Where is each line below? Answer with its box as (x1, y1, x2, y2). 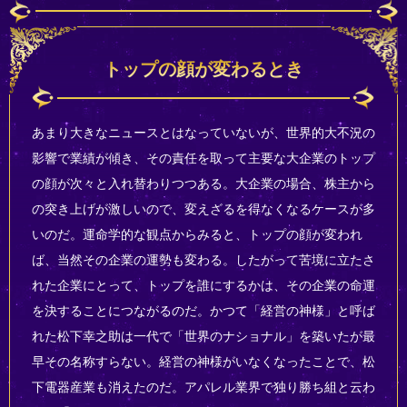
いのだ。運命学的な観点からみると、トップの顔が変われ (31, 227, 362, 243)
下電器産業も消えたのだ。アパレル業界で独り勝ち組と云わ (31, 380, 375, 395)
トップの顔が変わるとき (104, 59, 303, 80)
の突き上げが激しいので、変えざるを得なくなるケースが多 (31, 202, 375, 217)
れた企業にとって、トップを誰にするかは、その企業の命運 (31, 278, 375, 293)
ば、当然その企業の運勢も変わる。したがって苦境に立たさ (31, 253, 375, 268)
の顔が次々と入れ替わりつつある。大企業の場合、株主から (31, 176, 375, 192)
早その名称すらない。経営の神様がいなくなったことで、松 (31, 354, 375, 370)
